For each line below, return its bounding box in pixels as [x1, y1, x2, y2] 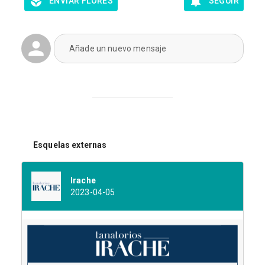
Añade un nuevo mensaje [69, 44, 167, 53]
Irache [70, 176, 96, 186]
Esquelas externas [33, 140, 107, 150]
